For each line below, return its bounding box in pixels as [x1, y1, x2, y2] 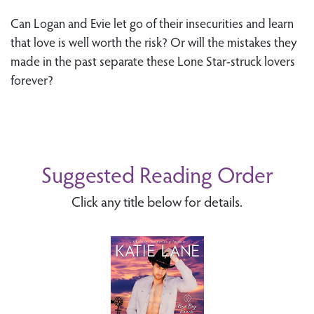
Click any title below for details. [71, 191, 243, 211]
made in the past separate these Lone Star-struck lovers [11, 52, 295, 69]
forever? [11, 71, 53, 88]
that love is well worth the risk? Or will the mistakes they [11, 33, 296, 50]
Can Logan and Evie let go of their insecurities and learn [11, 14, 294, 32]
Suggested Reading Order [41, 158, 273, 189]
